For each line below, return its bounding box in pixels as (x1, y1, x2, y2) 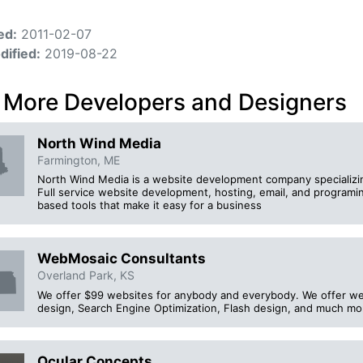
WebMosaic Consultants (37, 250, 206, 267)
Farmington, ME (37, 153, 120, 167)
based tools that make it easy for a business (37, 199, 262, 212)
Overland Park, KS (37, 268, 135, 283)
